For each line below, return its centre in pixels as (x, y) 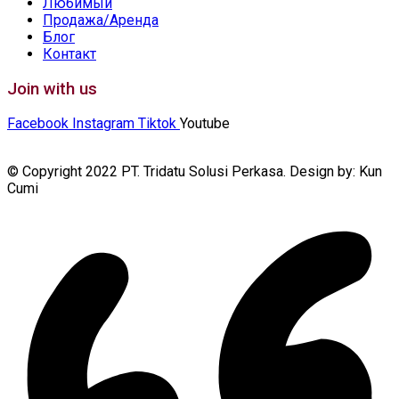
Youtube (205, 124)
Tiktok (157, 124)
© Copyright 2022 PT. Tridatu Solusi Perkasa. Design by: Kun (195, 172)
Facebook (38, 124)
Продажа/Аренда (101, 20)
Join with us (52, 89)
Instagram (103, 124)
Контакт (69, 53)
